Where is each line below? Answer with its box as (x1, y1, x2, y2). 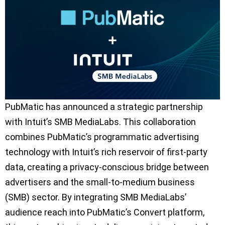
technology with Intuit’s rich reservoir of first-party (5, 146, 207, 157)
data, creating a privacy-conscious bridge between (5, 161, 209, 172)
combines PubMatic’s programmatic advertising (5, 131, 199, 142)
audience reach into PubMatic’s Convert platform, (5, 206, 204, 217)
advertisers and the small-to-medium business (5, 176, 195, 187)
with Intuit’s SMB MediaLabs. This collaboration (5, 116, 196, 127)
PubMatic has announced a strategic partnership (5, 101, 203, 112)
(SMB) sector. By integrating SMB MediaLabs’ (5, 191, 186, 202)
